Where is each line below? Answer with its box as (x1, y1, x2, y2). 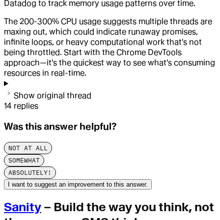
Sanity (4, 199, 41, 214)
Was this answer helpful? (4, 121, 117, 133)
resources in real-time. (4, 68, 86, 78)
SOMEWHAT (8, 156, 40, 165)
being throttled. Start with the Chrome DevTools (4, 48, 182, 57)
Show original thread (14, 91, 91, 101)
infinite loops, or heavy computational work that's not (4, 37, 202, 47)
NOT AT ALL (8, 143, 48, 152)
